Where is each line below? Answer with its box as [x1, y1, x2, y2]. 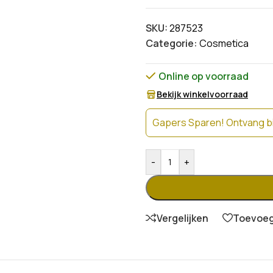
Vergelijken [157, 211, 208, 225]
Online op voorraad [158, 69, 249, 83]
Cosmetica [199, 37, 249, 50]
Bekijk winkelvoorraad [157, 88, 248, 100]
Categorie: [146, 37, 197, 50]
